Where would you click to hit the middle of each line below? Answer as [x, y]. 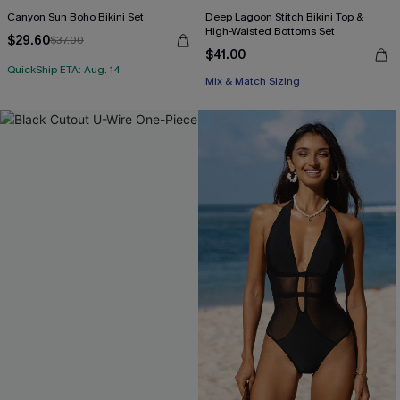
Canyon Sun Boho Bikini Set [75, 17]
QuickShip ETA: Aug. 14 [64, 70]
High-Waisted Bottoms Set [271, 31]
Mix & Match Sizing [253, 81]
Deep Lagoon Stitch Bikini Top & [284, 17]
